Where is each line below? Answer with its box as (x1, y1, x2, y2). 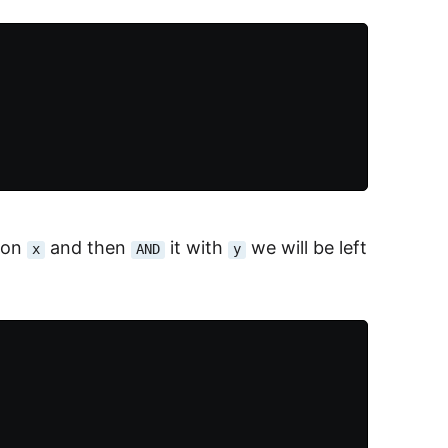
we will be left (246, 237, 368, 259)
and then (45, 237, 132, 259)
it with (165, 237, 229, 259)
